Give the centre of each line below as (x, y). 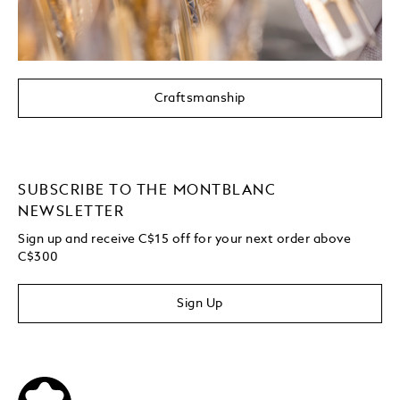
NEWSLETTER (71, 212)
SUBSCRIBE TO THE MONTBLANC (147, 191)
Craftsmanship (200, 98)
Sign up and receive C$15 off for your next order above (185, 239)
